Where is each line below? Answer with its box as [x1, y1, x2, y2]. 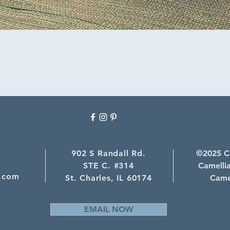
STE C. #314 [83, 161, 134, 170]
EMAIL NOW [84, 204, 133, 214]
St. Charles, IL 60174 [65, 173, 152, 183]
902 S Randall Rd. [71, 148, 146, 158]
